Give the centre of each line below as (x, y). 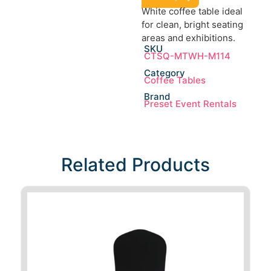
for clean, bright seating (192, 24)
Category (164, 73)
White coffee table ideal (192, 11)
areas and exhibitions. (188, 38)
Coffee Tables (175, 80)
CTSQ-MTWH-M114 (187, 56)
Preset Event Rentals (190, 104)
